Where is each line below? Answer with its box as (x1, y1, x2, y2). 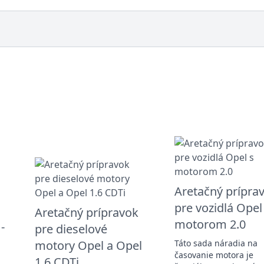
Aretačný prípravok (34, 204, 138, 220)
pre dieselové (34, 220, 107, 237)
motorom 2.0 (174, 216, 246, 232)
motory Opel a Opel (34, 237, 142, 253)
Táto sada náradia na (174, 237, 258, 249)
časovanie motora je (174, 249, 253, 260)
